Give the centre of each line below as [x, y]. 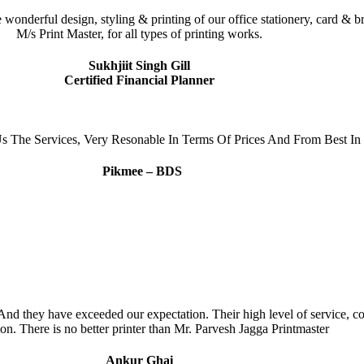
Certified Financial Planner [139, 80]
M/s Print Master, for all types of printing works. [139, 33]
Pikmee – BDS [139, 171]
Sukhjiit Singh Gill [139, 65]
